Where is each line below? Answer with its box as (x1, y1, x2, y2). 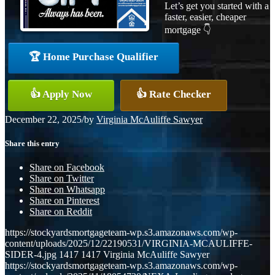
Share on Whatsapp (29, 184, 105, 195)
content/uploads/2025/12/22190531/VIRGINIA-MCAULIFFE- (5, 238, 252, 249)
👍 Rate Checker (136, 88, 211, 100)
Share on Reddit (29, 206, 92, 217)
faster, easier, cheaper (165, 11, 246, 22)
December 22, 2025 (5, 114, 82, 125)
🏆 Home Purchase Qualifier (29, 50, 158, 63)
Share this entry (5, 138, 60, 148)
